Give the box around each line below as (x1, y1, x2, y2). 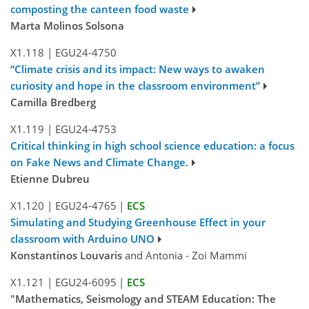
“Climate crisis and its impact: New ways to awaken (10, 62, 265, 77)
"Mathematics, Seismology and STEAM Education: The (10, 292, 276, 306)
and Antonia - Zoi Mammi (122, 248, 247, 263)
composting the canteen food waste (10, 2, 189, 17)
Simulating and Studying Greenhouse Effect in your (10, 215, 266, 230)
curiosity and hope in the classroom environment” (10, 79, 260, 93)
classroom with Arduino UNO (10, 232, 154, 246)
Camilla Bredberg (10, 95, 96, 110)
